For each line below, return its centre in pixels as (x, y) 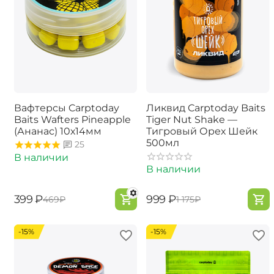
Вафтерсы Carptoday (66, 108)
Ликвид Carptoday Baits (206, 108)
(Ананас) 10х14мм (57, 131)
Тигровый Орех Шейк (202, 131)
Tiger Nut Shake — (192, 120)
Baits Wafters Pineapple (72, 120)
